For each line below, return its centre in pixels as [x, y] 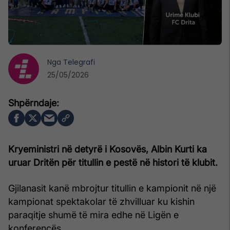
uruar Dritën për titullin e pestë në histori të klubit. [113, 162]
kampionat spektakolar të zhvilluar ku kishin [101, 201]
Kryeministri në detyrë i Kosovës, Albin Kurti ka [108, 149]
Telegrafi [79, 62]
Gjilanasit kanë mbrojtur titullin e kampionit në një [112, 188]
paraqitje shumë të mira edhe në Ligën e [93, 215]
